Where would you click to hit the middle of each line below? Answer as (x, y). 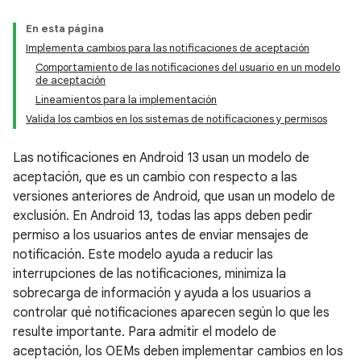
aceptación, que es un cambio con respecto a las (155, 177)
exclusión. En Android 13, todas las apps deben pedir (163, 216)
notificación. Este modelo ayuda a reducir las (143, 255)
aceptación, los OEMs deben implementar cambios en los (178, 351)
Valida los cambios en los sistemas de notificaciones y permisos (176, 119)
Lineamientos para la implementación (126, 100)
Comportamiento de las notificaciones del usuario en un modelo (188, 67)
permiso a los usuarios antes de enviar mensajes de (161, 235)
